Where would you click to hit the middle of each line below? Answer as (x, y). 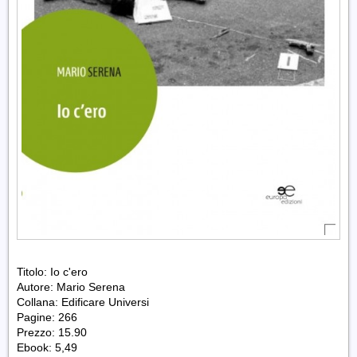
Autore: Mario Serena (71, 286)
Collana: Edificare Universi (83, 302)
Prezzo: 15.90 (52, 332)
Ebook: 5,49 (47, 347)
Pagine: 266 (47, 317)
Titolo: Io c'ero (52, 271)
